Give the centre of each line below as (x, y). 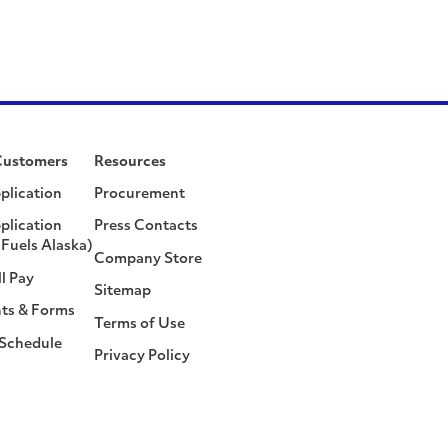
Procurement (139, 194)
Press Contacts (146, 226)
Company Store (148, 259)
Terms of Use (139, 324)
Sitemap (122, 291)
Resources (130, 162)
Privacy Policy (142, 356)
